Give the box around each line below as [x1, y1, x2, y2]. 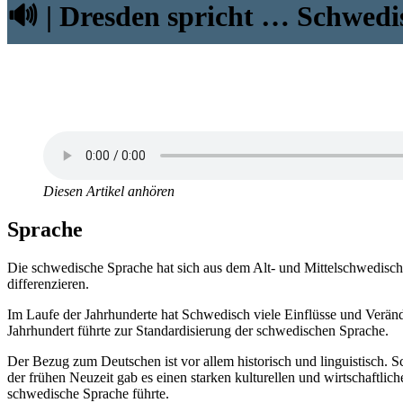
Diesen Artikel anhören [43, 183, 175, 199]
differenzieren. [7, 275, 89, 291]
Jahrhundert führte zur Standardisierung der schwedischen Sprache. [7, 322, 389, 338]
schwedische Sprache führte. [7, 385, 169, 401]
